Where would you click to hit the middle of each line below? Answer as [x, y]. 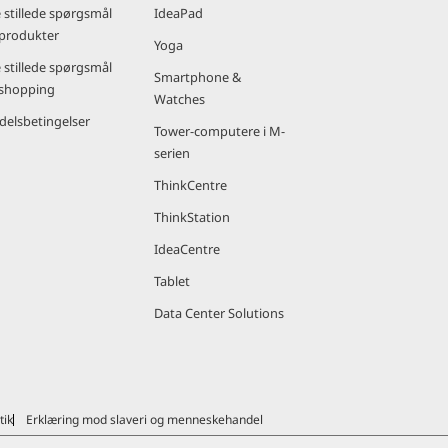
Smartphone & [197, 77]
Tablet [172, 281]
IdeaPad [178, 13]
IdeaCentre [187, 249]
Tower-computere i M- [219, 131]
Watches [179, 99]
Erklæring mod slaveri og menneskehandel [144, 419]
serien [172, 153]
